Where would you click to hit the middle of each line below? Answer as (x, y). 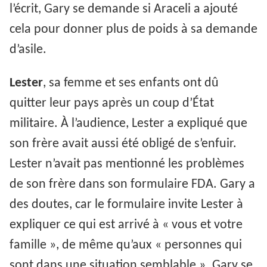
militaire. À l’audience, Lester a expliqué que (128, 123)
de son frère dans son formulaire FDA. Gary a (132, 184)
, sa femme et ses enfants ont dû (131, 83)
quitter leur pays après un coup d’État (112, 103)
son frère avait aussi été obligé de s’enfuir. (123, 144)
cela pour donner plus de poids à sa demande (133, 30)
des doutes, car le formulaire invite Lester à (126, 204)
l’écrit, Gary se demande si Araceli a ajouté (124, 10)
